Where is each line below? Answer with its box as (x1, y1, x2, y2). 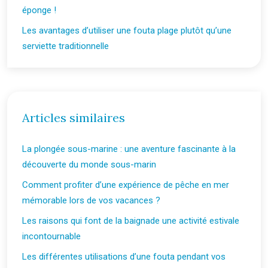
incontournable (22, 231, 81, 242)
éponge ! (22, 5, 56, 16)
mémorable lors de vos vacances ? (22, 195, 160, 206)
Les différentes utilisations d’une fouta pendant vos (22, 251, 226, 262)
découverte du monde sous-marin (22, 159, 156, 170)
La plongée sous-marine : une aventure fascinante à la (22, 144, 236, 154)
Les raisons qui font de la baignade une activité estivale (22, 215, 239, 226)
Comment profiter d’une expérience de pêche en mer (22, 179, 229, 190)
